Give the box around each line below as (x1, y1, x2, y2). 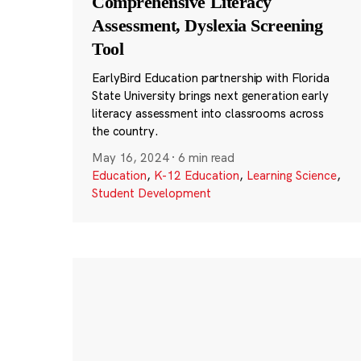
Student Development (91, 185, 211, 201)
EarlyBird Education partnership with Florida (91, 70, 330, 85)
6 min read (178, 150, 235, 166)
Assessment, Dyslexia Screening (91, 15, 323, 35)
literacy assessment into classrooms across (91, 106, 325, 121)
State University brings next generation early (91, 88, 329, 103)
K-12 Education (153, 168, 239, 184)
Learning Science (246, 168, 337, 184)
